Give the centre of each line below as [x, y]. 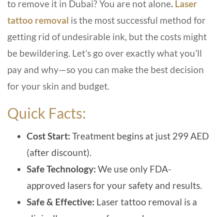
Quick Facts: [48, 113]
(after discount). [59, 153]
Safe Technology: [61, 169]
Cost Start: [49, 136]
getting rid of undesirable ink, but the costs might [107, 37]
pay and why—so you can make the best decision [106, 70]
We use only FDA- [134, 169]
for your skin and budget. [58, 86]
